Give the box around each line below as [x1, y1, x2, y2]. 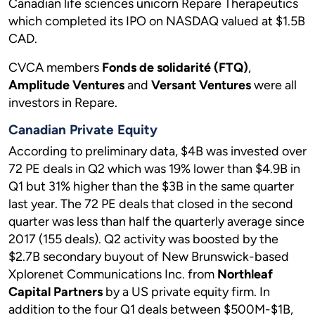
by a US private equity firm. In [103, 284, 270, 300]
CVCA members [8, 60, 102, 75]
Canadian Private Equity [8, 122, 157, 138]
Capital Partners [8, 284, 103, 300]
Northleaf [217, 266, 273, 282]
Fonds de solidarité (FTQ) [102, 60, 248, 75]
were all [251, 77, 297, 93]
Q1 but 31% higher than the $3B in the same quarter [8, 179, 294, 194]
